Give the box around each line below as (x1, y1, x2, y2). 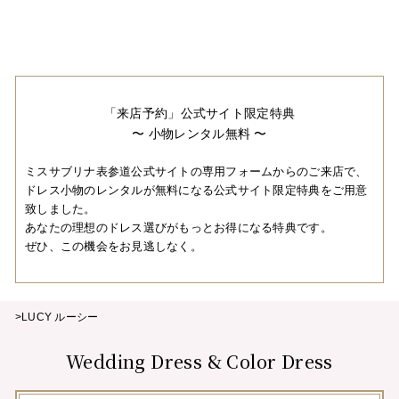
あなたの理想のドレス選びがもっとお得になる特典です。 (25, 221, 332, 235)
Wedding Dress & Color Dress (66, 348, 333, 375)
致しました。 (25, 202, 96, 216)
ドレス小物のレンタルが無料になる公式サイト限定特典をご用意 (25, 183, 368, 198)
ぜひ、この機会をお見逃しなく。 (25, 240, 202, 254)
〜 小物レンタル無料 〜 (132, 126, 267, 142)
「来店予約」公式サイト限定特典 (103, 106, 296, 121)
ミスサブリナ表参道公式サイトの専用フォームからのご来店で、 (25, 165, 368, 179)
